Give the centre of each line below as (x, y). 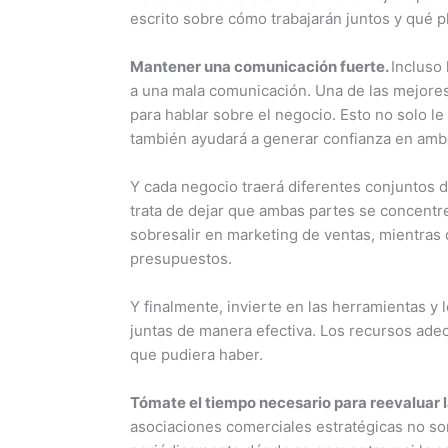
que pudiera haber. (197, 354)
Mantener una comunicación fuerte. (261, 66)
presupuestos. (181, 258)
